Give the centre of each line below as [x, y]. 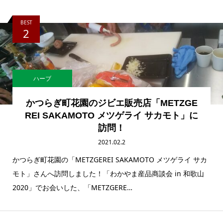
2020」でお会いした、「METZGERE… [72, 188]
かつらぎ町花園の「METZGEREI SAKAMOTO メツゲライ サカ [110, 160]
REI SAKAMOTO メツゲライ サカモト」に [111, 116]
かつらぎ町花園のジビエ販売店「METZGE [111, 103]
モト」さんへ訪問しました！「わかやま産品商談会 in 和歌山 [108, 174]
